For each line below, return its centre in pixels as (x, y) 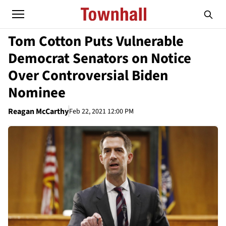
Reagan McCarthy (38, 111)
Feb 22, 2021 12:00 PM (101, 111)
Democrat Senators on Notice (100, 59)
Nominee (37, 93)
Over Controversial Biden (88, 76)
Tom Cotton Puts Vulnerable (96, 41)
